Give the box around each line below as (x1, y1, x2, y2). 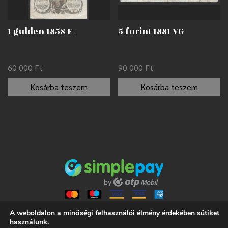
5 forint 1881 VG (118, 25, 184, 39)
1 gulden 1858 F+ (8, 25, 77, 39)
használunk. (10, 217, 49, 227)
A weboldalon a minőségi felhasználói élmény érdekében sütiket (10, 208, 219, 218)
